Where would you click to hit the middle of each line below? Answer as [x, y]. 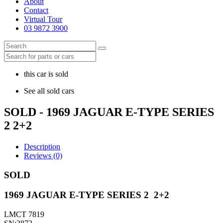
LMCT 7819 [24, 214]
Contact [36, 10]
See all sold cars [49, 91]
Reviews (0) [43, 155]
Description [42, 146]
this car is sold [46, 74]
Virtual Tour [43, 19]
